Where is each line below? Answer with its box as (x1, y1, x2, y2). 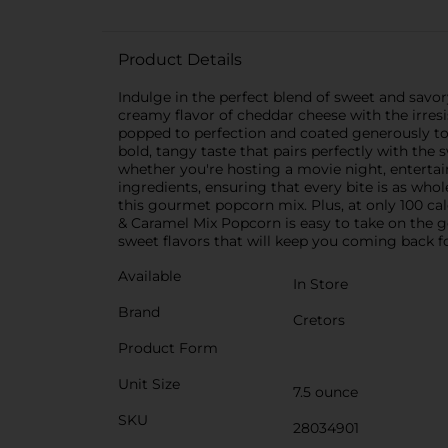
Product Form (118, 339, 218, 357)
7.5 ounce (293, 383, 358, 401)
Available (118, 267, 181, 285)
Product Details (118, 50, 242, 69)
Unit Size (118, 375, 180, 393)
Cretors (293, 311, 345, 329)
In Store (293, 275, 348, 293)
